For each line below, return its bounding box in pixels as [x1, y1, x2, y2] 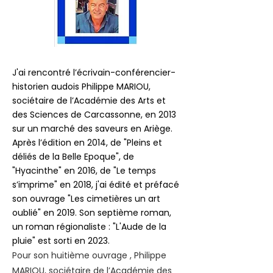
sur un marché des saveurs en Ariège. [12, 122, 175, 135]
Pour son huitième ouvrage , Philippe [12, 249, 166, 261]
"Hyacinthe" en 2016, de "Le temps [12, 164, 156, 177]
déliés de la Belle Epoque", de [12, 150, 134, 163]
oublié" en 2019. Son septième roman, [12, 206, 171, 219]
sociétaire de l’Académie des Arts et [12, 94, 166, 107]
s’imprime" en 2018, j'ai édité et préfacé [12, 178, 179, 191]
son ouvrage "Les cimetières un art [12, 192, 160, 205]
